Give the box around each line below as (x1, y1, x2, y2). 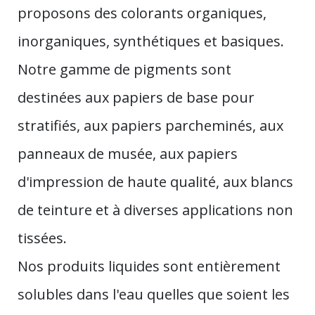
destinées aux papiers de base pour (18, 87, 255, 107)
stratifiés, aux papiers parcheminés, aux (18, 115, 283, 135)
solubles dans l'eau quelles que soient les (18, 284, 290, 304)
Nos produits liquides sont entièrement (18, 256, 281, 276)
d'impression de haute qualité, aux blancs (18, 172, 293, 191)
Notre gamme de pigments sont (18, 59, 231, 79)
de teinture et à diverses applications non (18, 200, 293, 219)
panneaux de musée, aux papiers (18, 143, 238, 163)
